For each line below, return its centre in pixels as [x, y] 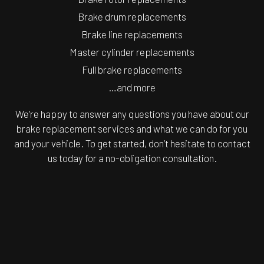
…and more [132, 88]
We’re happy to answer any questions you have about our [132, 114]
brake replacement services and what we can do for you [132, 129]
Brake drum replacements [132, 17]
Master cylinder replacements [132, 52]
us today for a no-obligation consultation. [132, 158]
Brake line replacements [132, 34]
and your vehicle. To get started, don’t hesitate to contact [132, 143]
